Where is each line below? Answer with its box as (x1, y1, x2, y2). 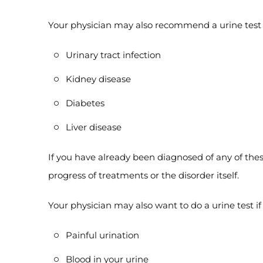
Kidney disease (66, 73, 131, 85)
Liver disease (66, 122, 122, 133)
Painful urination (66, 230, 139, 241)
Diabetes (66, 97, 104, 109)
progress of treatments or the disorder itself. (48, 170, 239, 181)
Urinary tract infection (66, 49, 161, 60)
